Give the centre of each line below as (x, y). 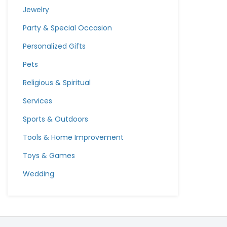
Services (37, 101)
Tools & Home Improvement (73, 137)
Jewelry (36, 10)
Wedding (39, 174)
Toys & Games (49, 156)
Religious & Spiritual (57, 83)
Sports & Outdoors (55, 119)
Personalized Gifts (54, 46)
